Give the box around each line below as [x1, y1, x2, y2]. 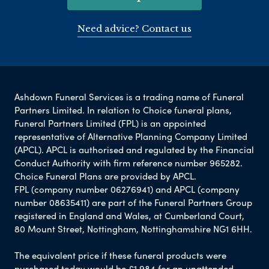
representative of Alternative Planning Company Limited [14, 129, 247, 143]
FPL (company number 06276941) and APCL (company [14, 182, 240, 196]
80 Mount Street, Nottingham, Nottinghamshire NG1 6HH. [14, 222, 252, 235]
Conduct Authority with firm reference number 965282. [14, 156, 243, 169]
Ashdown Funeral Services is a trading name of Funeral [14, 89, 244, 103]
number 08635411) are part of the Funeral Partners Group [14, 195, 252, 209]
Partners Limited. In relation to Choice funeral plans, [14, 103, 232, 116]
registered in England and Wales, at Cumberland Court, [14, 208, 244, 222]
